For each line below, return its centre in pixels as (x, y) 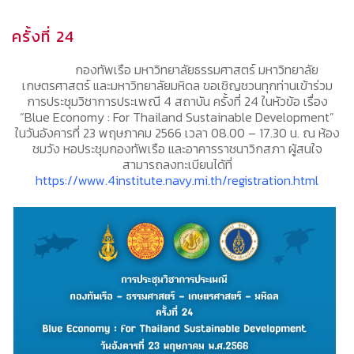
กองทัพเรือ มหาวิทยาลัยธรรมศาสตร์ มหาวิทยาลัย (197, 70)
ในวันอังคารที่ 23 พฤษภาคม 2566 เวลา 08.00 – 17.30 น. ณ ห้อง (177, 133)
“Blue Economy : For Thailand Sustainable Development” (177, 117)
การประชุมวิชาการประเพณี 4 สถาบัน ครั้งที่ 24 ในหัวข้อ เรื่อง (177, 101)
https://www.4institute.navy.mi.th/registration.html (177, 180)
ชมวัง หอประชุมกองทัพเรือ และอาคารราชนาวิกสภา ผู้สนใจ (177, 149)
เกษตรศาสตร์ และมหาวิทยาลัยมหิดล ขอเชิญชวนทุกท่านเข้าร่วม (177, 85)
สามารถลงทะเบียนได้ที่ (177, 164)
